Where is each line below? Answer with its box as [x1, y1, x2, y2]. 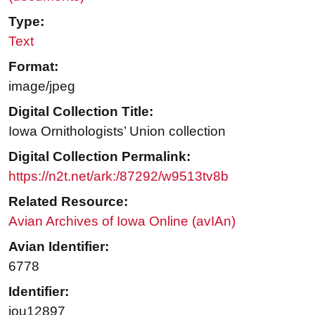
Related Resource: [8, 194, 128, 210]
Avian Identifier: [8, 239, 109, 255]
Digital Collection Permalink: [8, 149, 191, 165]
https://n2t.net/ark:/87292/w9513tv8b [8, 169, 229, 184]
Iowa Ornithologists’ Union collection [8, 124, 226, 139]
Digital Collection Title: [8, 104, 153, 120]
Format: [8, 59, 58, 75]
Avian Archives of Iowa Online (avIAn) [8, 214, 236, 229]
